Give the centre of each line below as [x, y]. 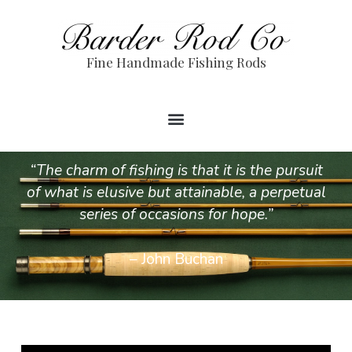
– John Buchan [176, 259]
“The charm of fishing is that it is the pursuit [176, 170]
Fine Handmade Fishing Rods [176, 62]
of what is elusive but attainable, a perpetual [176, 192]
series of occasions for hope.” [176, 214]
